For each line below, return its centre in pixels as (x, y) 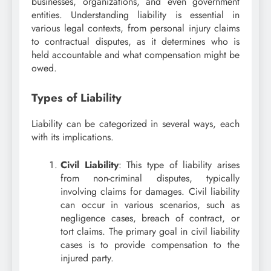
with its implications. (73, 137)
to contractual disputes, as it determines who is (135, 42)
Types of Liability (77, 98)
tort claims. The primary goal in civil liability (150, 231)
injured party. (87, 258)
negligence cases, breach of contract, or (150, 218)
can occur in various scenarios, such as (150, 204)
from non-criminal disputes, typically (150, 178)
